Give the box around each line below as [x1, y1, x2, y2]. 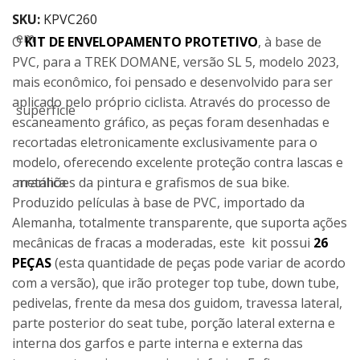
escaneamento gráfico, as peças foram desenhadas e [12, 113, 329, 131]
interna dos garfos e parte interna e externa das [12, 334, 303, 352]
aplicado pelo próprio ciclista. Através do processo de [12, 93, 330, 111]
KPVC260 [43, 10, 97, 28]
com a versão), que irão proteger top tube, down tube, [12, 274, 339, 292]
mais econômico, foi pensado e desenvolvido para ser [12, 73, 333, 91]
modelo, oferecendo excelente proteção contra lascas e [12, 153, 343, 171]
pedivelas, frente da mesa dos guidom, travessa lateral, [12, 294, 342, 312]
